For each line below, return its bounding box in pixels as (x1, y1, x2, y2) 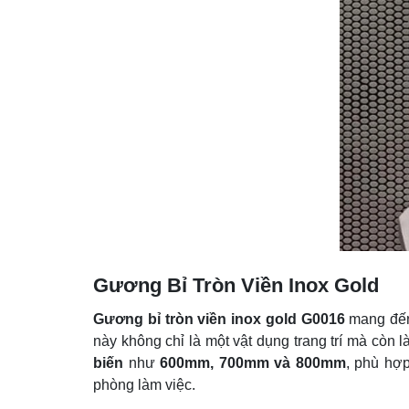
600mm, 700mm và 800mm (160, 355, 346, 371)
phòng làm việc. (93, 377, 195, 393)
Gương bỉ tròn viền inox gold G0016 (93, 311, 345, 327)
